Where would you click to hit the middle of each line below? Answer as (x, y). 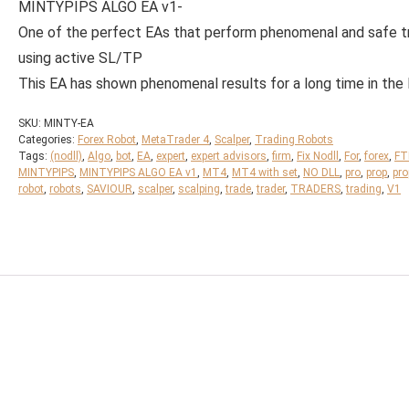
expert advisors (229, 156)
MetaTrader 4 (175, 139)
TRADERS (315, 189)
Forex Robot (107, 139)
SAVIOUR (110, 189)
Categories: (48, 139)
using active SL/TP (80, 58)
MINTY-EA (69, 123)
